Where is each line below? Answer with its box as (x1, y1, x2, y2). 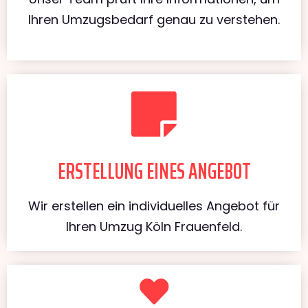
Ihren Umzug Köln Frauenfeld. (66, 217, 242, 235)
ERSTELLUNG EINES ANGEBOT (57, 153, 251, 188)
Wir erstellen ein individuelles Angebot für (28, 197, 280, 214)
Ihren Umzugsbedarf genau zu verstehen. (28, 10, 280, 28)
